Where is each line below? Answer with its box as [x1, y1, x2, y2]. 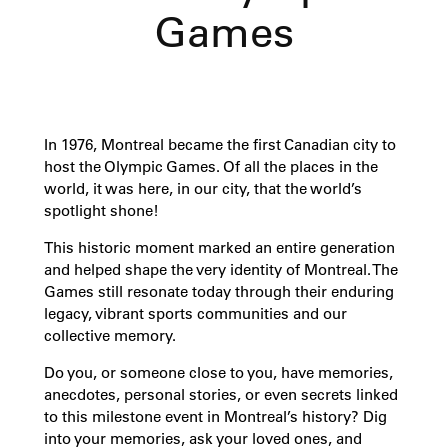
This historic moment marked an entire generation [43, 239, 395, 258]
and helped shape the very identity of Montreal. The [43, 261, 398, 280]
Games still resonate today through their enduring [43, 283, 394, 302]
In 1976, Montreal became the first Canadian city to [43, 136, 396, 155]
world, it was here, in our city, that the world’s [43, 180, 362, 199]
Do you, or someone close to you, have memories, [43, 364, 393, 383]
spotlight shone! [43, 202, 159, 221]
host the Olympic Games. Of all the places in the [43, 158, 378, 177]
